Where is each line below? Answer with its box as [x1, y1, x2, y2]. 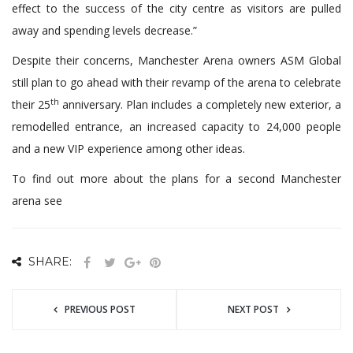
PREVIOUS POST [64, 303, 136, 317]
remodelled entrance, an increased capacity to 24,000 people [12, 119, 341, 135]
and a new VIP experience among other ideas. [12, 141, 245, 157]
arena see [12, 193, 65, 209]
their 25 [12, 97, 51, 113]
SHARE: [25, 255, 72, 269]
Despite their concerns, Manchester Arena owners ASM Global [12, 53, 341, 69]
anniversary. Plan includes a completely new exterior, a [59, 97, 342, 113]
